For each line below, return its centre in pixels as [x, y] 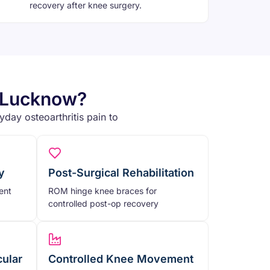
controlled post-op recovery [103, 204]
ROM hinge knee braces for [102, 191]
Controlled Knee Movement [121, 259]
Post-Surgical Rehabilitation [121, 173]
